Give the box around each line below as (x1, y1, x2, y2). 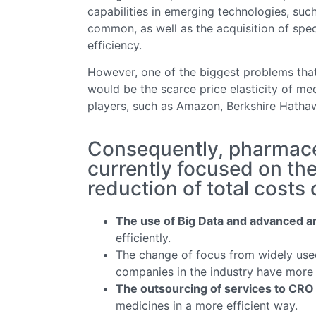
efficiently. (116, 230, 171, 245)
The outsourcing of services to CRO (116, 281, 314, 296)
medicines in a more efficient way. (116, 298, 298, 312)
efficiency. (87, 37, 142, 52)
